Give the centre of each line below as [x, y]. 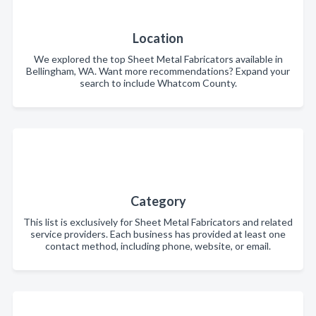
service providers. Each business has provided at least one [158, 234]
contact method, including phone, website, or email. [158, 246]
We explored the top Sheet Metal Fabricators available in [158, 59]
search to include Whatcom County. [158, 83]
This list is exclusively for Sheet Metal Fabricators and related [158, 222]
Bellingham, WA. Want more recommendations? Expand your [158, 71]
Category [158, 201]
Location [158, 38]
